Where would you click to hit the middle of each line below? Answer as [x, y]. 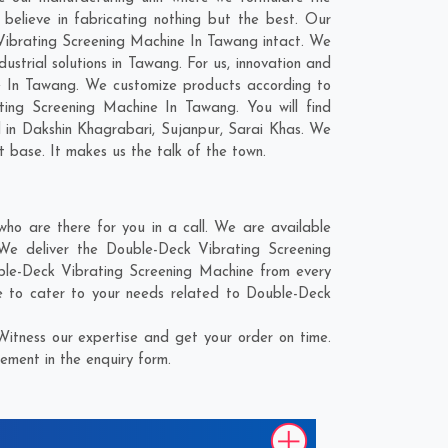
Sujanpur [190, 130]
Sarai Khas [264, 130]
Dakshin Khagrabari [87, 130]
